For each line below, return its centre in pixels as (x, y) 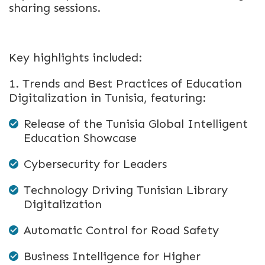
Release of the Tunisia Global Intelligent (136, 124)
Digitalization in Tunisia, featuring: (107, 98)
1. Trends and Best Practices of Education (125, 83)
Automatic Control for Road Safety (123, 230)
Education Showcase (80, 138)
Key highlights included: (75, 57)
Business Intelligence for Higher (112, 256)
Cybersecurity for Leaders (97, 164)
